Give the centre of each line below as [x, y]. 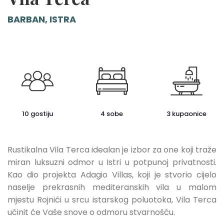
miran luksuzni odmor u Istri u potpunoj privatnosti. [112, 162]
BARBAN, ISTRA [42, 19]
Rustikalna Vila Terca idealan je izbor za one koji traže [112, 150]
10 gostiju [37, 114]
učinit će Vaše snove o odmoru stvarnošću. [91, 212]
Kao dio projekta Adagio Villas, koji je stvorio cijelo [112, 175]
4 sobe [112, 114]
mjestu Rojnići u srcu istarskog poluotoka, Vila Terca [112, 200]
